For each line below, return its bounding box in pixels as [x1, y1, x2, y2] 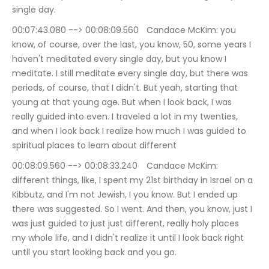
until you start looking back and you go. [12, 246, 177, 259]
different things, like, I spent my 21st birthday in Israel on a [12, 174, 255, 187]
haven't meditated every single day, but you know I [12, 53, 229, 65]
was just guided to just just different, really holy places [12, 217, 241, 230]
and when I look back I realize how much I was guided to [12, 125, 249, 138]
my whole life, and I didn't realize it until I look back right [12, 232, 246, 244]
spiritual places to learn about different [12, 139, 177, 152]
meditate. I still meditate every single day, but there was [12, 67, 250, 80]
